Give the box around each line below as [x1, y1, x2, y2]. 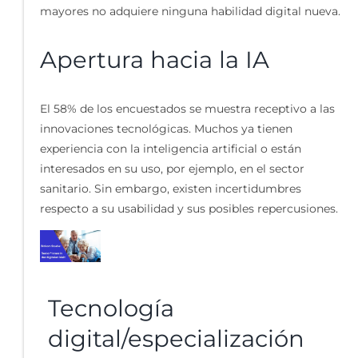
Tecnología [48, 293, 174, 322]
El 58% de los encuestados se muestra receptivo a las [39, 101, 335, 116]
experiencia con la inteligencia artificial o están [39, 141, 301, 156]
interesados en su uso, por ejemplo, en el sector [39, 161, 304, 176]
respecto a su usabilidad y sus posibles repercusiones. [39, 201, 338, 216]
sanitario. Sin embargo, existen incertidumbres [39, 181, 301, 196]
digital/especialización [48, 324, 304, 352]
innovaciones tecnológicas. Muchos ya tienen [39, 121, 292, 136]
